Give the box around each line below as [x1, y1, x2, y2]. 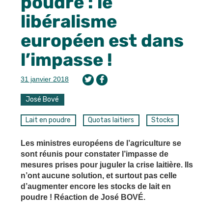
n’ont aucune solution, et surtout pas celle [21, 171, 177, 180]
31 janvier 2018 [21, 75, 69, 83]
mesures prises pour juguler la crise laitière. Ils [21, 160, 193, 169]
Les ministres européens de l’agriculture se [21, 138, 181, 147]
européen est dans [21, 29, 184, 51]
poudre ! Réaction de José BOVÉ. [21, 192, 145, 201]
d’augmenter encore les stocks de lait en [21, 182, 171, 191]
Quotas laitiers [88, 115, 135, 124]
